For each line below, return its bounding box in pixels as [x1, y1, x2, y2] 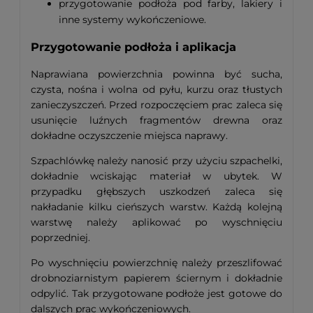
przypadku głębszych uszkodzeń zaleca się [31, 184, 282, 198]
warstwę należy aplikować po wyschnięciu [31, 215, 282, 228]
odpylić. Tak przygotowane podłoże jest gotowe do [31, 286, 282, 300]
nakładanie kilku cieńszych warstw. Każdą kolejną [31, 200, 282, 213]
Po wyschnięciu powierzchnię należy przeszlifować [31, 256, 282, 269]
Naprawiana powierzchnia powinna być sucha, [31, 67, 282, 80]
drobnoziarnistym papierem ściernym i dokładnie [31, 271, 282, 284]
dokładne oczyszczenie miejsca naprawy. [31, 129, 228, 142]
